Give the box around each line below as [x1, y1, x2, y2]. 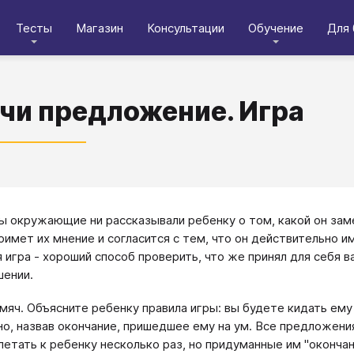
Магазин [76, 20, 123, 36]
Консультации [147, 20, 224, 36]
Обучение [248, 20, 303, 36]
